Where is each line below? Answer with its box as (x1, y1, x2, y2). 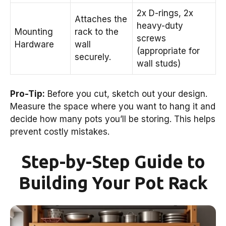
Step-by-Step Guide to (21, 151, 205, 172)
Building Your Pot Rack (18, 173, 208, 193)
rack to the (75, 27, 119, 37)
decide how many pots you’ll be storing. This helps (10, 114, 215, 124)
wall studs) (137, 59, 181, 69)
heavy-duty (137, 21, 183, 31)
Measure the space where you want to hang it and (10, 101, 215, 111)
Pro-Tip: (10, 88, 45, 99)
